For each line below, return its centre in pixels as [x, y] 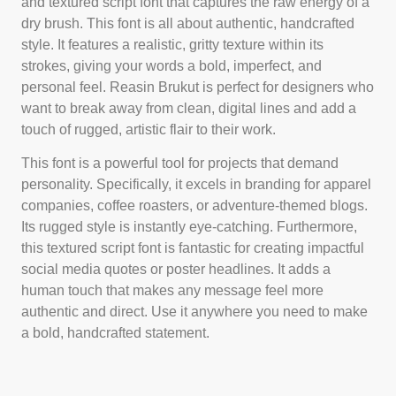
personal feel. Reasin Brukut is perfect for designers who [198, 87]
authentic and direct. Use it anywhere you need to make [194, 312]
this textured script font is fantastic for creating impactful [193, 248]
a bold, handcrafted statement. [115, 333]
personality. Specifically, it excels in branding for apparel [196, 185]
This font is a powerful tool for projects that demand [180, 164]
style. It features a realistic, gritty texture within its [172, 44]
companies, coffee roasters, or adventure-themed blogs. [194, 206]
